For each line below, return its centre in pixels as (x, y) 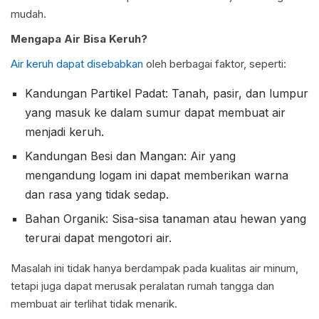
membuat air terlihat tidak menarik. (94, 303)
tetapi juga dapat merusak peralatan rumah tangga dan (142, 286)
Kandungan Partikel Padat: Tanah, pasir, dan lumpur (167, 93)
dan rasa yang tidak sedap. (97, 194)
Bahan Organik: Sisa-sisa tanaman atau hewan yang (166, 218)
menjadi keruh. (64, 131)
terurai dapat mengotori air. (98, 237)
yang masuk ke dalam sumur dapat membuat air (155, 112)
